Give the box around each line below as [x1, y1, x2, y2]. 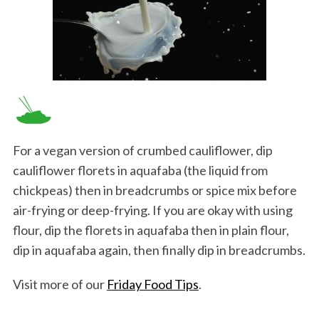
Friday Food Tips [106, 276, 199, 293]
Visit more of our [12, 276, 107, 293]
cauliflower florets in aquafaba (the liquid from [12, 162, 268, 179]
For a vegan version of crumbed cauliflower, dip [12, 142, 273, 159]
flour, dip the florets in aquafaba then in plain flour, [12, 222, 289, 239]
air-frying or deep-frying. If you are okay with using [12, 202, 293, 219]
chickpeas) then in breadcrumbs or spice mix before [12, 182, 297, 199]
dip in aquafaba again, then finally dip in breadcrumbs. [12, 242, 305, 258]
